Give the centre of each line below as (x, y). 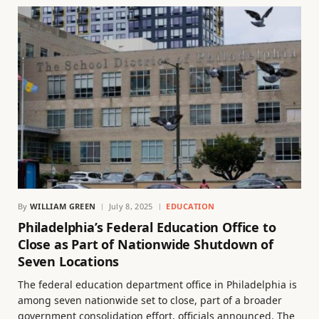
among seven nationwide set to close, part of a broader (150, 300)
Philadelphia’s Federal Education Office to (147, 228)
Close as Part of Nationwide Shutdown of (146, 245)
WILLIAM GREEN (63, 206)
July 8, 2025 (131, 206)
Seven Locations (69, 262)
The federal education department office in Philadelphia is (157, 285)
